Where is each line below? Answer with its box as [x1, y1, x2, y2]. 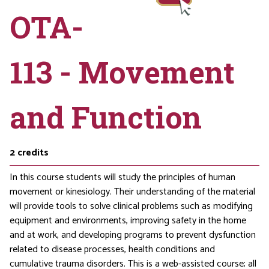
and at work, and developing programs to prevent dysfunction [10, 227, 256, 243]
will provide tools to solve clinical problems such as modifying [10, 198, 253, 214]
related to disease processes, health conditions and [10, 241, 215, 258]
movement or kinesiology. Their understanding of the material [10, 184, 255, 200]
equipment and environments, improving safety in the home [10, 213, 246, 229]
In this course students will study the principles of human [10, 169, 235, 186]
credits [17, 145, 49, 161]
